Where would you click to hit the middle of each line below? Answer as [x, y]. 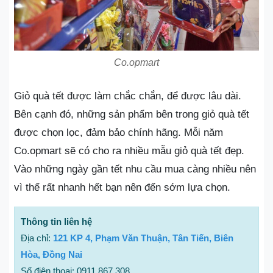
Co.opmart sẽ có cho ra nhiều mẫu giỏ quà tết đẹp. [129, 151]
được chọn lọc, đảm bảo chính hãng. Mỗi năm [119, 133]
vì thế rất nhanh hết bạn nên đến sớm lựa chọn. [122, 187]
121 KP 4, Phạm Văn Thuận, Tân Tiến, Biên [143, 238]
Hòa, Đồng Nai [51, 254]
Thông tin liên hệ [56, 222]
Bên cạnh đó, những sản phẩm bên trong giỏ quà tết [132, 114]
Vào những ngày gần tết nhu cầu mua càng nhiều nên [135, 169]
